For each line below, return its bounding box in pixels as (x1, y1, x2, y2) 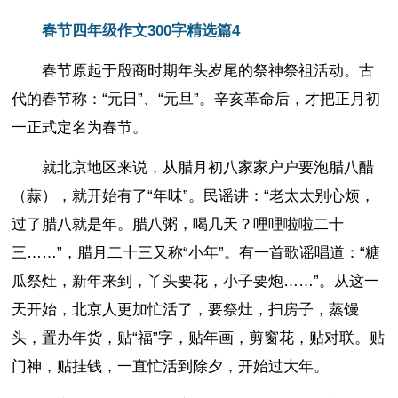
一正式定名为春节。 (12, 118, 148, 136)
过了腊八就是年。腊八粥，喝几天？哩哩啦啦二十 (12, 215, 345, 233)
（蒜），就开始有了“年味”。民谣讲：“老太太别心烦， (12, 187, 376, 204)
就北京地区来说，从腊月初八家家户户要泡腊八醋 (42, 158, 375, 176)
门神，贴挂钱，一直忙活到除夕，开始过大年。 (12, 357, 330, 375)
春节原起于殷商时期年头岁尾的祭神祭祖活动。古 (42, 61, 375, 79)
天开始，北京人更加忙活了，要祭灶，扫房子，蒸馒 (12, 300, 360, 318)
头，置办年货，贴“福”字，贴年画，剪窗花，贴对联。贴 (12, 329, 386, 346)
